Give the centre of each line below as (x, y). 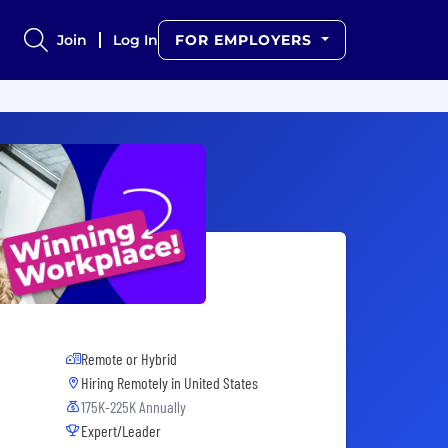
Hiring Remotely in (132, 383)
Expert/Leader (121, 431)
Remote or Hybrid (129, 359)
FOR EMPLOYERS (246, 40)
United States (221, 383)
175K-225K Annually (133, 407)
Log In (136, 40)
